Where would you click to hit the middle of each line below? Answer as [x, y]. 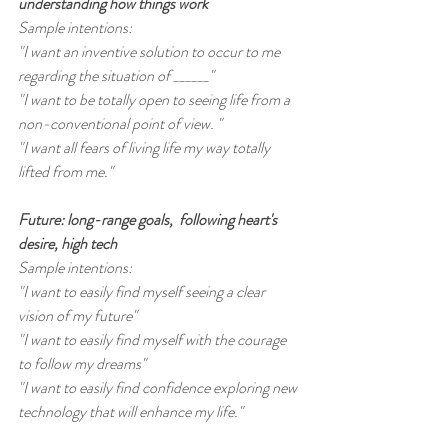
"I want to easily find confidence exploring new [159, 388]
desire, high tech [67, 244]
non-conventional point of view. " [120, 124]
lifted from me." [65, 172]
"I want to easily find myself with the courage [153, 340]
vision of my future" [77, 316]
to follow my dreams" [82, 364]
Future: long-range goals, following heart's [149, 220]
